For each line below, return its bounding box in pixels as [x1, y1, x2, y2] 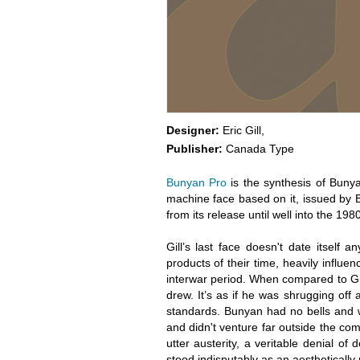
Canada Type [222, 142, 294, 155]
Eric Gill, [219, 124, 264, 137]
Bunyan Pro [166, 176, 227, 189]
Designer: [166, 124, 219, 137]
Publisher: [166, 142, 223, 155]
